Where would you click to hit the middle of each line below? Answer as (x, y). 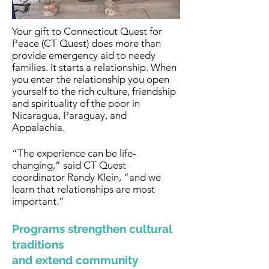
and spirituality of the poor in (76, 103)
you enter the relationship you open (91, 79)
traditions (38, 244)
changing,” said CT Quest (69, 165)
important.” (38, 201)
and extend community (75, 260)
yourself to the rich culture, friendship (94, 91)
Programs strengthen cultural (92, 229)
